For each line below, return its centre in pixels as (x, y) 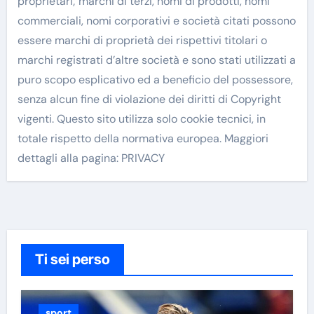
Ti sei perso (72, 260)
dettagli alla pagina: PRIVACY (91, 158)
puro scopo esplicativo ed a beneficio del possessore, (155, 80)
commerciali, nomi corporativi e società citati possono (156, 21)
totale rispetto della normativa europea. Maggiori (143, 139)
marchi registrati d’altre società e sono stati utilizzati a (156, 60)
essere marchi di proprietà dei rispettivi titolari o (142, 41)
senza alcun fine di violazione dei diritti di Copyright (149, 100)
